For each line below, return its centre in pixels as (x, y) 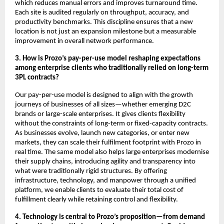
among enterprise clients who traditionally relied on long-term (112, 68)
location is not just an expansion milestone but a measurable (105, 31)
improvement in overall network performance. (84, 41)
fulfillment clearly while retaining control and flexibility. (96, 199)
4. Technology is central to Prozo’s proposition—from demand (110, 217)
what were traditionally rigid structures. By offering (91, 171)
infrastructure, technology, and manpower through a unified (105, 180)
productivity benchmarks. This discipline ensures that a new (104, 22)
